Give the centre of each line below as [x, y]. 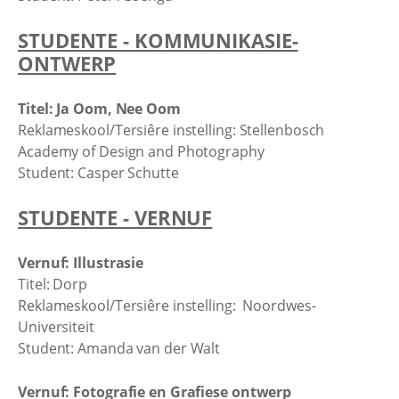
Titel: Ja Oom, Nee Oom [99, 108]
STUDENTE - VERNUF [115, 217]
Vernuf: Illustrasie [81, 262]
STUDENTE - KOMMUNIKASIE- [158, 40]
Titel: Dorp [53, 284]
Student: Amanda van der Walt [119, 348]
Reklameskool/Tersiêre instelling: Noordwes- [167, 305]
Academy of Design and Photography [141, 151]
